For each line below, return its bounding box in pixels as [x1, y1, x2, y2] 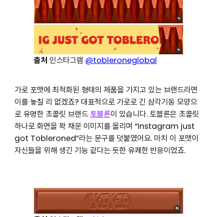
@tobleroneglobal [85, 54, 157, 66]
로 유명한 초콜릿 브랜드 [14, 108, 90, 120]
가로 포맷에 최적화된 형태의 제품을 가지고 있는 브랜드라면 [14, 84, 198, 95]
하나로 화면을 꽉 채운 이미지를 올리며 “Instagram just [14, 120, 195, 132]
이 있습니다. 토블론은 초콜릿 [110, 108, 199, 120]
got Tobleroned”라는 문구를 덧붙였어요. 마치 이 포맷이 [14, 132, 199, 144]
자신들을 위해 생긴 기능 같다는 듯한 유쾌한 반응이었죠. [14, 144, 186, 156]
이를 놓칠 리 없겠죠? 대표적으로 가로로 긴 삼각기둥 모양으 [14, 96, 197, 108]
